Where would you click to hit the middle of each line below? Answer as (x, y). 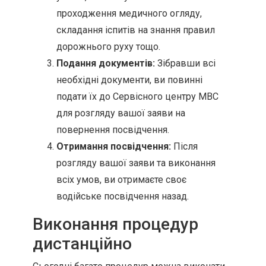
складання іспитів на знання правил (136, 30)
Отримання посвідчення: (114, 146)
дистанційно (82, 244)
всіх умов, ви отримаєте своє (121, 180)
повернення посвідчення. (113, 130)
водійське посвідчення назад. (123, 196)
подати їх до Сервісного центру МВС (137, 96)
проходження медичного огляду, (129, 13)
